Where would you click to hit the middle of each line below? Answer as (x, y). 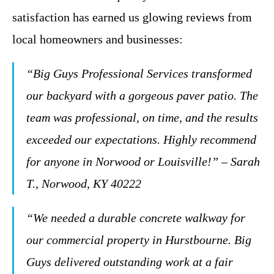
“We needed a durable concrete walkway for (136, 217)
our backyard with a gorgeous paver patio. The (142, 95)
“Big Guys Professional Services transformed (139, 73)
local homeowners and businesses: (98, 39)
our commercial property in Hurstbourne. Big (139, 239)
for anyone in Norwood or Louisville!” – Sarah (143, 161)
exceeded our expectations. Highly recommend (141, 139)
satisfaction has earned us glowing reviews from (132, 17)
